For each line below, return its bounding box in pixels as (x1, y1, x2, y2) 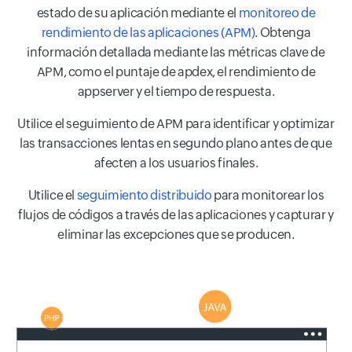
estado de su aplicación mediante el (36, 5, 239, 20)
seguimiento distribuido (76, 187, 212, 203)
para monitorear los (211, 187, 324, 203)
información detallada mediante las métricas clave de (27, 44, 325, 60)
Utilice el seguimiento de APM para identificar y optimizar (17, 115, 335, 131)
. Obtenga (255, 24, 311, 40)
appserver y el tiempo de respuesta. (77, 83, 275, 99)
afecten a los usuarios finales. (93, 155, 258, 170)
